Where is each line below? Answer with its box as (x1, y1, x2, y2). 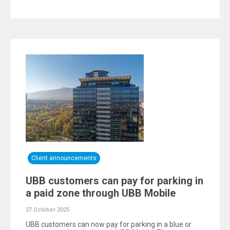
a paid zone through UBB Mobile (26, 187, 176, 199)
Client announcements (31, 155, 97, 162)
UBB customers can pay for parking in (26, 175, 203, 187)
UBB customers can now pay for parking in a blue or (26, 220, 191, 228)
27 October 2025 (26, 206, 69, 213)
